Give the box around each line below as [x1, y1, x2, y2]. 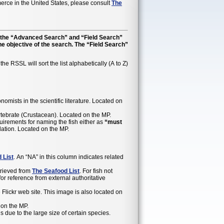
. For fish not [79, 167, 112, 174]
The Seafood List [32, 167, 79, 174]
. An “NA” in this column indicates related [13, 153, 123, 160]
